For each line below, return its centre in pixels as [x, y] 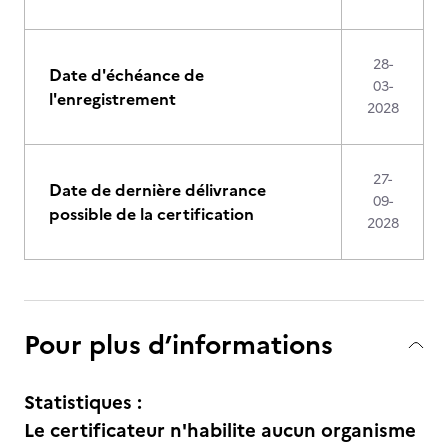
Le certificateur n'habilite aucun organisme [220, 430]
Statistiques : [83, 402]
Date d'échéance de [126, 75]
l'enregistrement [112, 99]
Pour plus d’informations [178, 344]
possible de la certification [151, 214]
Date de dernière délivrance [157, 190]
